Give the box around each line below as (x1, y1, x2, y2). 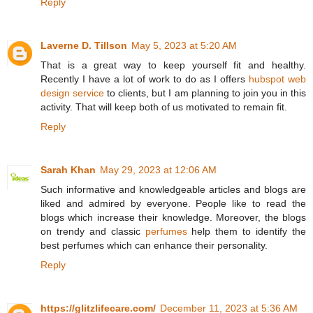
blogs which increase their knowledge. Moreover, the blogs (41, 212, 306, 224)
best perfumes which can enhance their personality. (41, 240, 268, 252)
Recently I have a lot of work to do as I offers (41, 73, 249, 85)
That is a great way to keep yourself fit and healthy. (41, 59, 306, 71)
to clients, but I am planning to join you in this (104, 87, 307, 99)
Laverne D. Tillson (41, 40, 127, 52)
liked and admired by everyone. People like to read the (41, 198, 306, 210)
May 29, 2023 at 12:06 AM (100, 164, 217, 176)
